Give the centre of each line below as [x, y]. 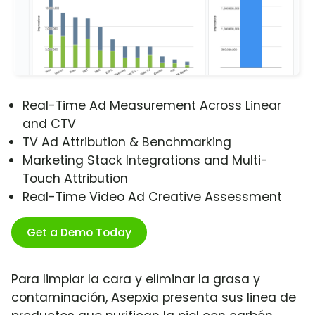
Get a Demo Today [79, 233]
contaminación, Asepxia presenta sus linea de [154, 298]
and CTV [49, 124]
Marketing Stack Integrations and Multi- [145, 161]
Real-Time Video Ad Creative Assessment [152, 197]
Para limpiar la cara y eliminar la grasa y [136, 279]
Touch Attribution [75, 179]
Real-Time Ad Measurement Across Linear [152, 106]
